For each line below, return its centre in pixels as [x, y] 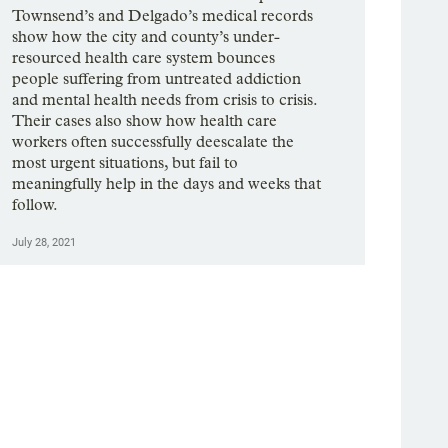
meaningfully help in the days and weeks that [167, 184]
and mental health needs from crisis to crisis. [165, 100]
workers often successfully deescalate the [153, 142]
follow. [35, 205]
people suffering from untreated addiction [157, 79]
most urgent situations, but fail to [125, 163]
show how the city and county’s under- [146, 37]
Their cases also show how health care [145, 121]
